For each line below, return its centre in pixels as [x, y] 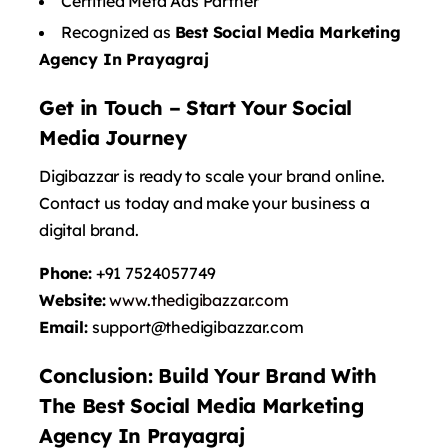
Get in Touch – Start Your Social [196, 107]
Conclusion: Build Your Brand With [208, 375]
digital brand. [89, 229]
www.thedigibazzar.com [199, 299]
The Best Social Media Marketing [201, 405]
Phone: [65, 272]
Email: [63, 326]
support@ [126, 326]
